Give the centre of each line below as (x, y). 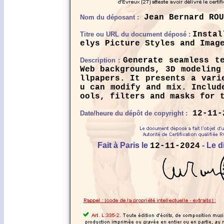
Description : (101, 60)
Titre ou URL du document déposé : (136, 34)
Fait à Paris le (123, 145)
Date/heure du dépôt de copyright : (133, 113)
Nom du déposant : (109, 17)
